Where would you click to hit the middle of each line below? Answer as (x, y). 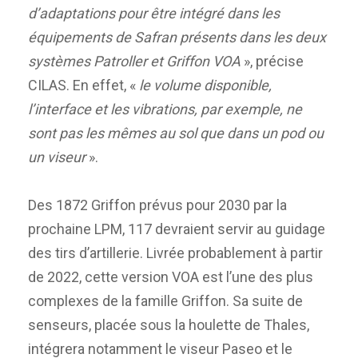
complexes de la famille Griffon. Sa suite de (165, 300)
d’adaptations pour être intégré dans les (154, 13)
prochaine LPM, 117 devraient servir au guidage (177, 229)
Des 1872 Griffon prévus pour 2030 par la (157, 205)
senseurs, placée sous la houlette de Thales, (169, 324)
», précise (272, 61)
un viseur (57, 157)
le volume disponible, (205, 85)
